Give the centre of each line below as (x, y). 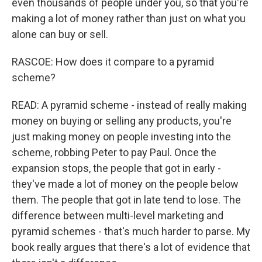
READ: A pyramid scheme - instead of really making (129, 105)
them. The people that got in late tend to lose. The (126, 200)
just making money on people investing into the (121, 137)
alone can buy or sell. (60, 34)
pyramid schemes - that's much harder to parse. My (131, 231)
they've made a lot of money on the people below (125, 184)
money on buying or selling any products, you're (122, 121)
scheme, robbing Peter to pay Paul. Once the (114, 152)
